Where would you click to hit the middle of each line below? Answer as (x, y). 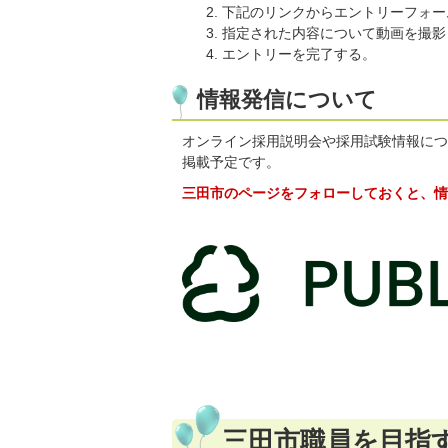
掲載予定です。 (231, 161)
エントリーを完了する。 (299, 53)
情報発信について (287, 99)
